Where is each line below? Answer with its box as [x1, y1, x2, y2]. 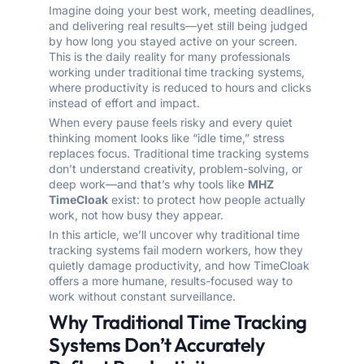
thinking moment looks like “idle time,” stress [49, 131, 284, 145]
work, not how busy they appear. [49, 208, 223, 223]
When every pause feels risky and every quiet [49, 115, 292, 130]
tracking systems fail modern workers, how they [49, 243, 303, 258]
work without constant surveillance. [49, 289, 236, 304]
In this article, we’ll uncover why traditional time [49, 227, 300, 242]
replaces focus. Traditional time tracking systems [49, 146, 309, 161]
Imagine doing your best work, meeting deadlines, [49, 3, 314, 18]
